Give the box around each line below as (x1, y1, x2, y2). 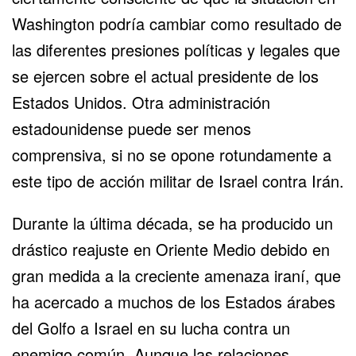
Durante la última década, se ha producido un (12, 211, 333, 234)
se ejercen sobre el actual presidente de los (12, 64, 319, 87)
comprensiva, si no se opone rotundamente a (12, 142, 331, 166)
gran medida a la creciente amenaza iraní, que (12, 263, 341, 287)
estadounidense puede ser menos (12, 116, 251, 140)
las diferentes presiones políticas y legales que (12, 37, 340, 61)
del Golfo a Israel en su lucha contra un (12, 315, 290, 339)
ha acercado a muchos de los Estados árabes (12, 289, 335, 313)
